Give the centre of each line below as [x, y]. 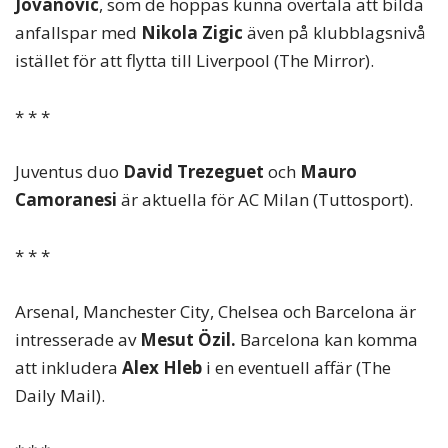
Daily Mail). [60, 395]
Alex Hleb [162, 367]
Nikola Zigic [190, 33]
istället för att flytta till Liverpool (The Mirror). [194, 61]
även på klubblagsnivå [334, 33]
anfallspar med [76, 33]
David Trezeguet [191, 172]
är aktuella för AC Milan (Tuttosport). [265, 200]
